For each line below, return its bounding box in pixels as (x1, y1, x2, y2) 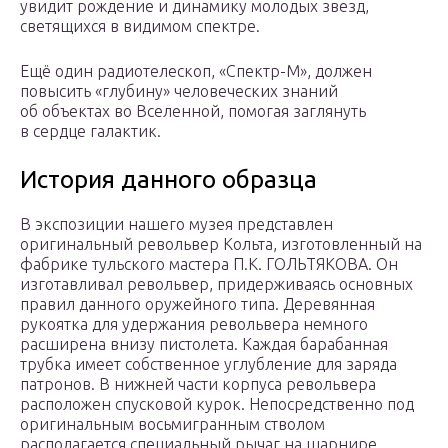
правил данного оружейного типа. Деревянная (20, 295, 375, 314)
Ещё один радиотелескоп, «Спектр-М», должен (20, 62, 372, 81)
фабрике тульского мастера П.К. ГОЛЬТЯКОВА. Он (20, 255, 398, 274)
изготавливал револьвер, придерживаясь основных (20, 275, 413, 294)
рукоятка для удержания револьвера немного (20, 315, 368, 334)
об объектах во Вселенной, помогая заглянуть (20, 102, 366, 121)
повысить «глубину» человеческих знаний (20, 82, 338, 101)
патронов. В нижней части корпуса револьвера (20, 375, 376, 394)
